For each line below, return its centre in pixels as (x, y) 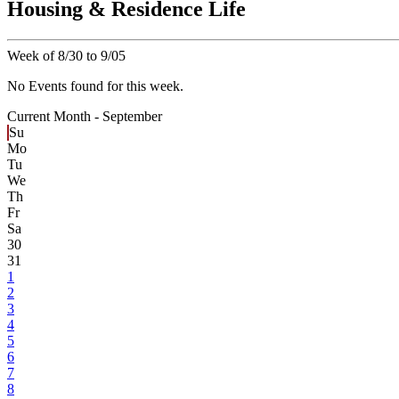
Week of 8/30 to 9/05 (66, 56)
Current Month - (55, 117)
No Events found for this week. (95, 86)
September (132, 117)
